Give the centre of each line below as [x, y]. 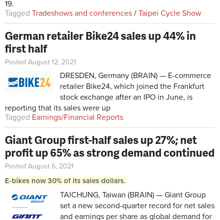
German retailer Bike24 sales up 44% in [100, 36]
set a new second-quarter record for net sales [137, 206]
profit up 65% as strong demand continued [110, 153]
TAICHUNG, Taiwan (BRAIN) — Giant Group [133, 195]
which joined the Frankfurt [159, 87]
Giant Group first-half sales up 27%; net [101, 140]
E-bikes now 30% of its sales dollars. [65, 181]
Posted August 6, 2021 [39, 166]
